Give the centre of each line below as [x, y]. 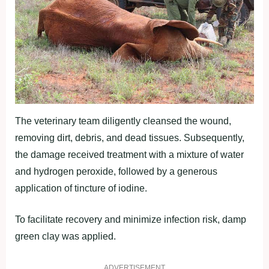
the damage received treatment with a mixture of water [129, 155]
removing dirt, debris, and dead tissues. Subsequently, [130, 138]
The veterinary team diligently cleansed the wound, [123, 121]
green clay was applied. [65, 237]
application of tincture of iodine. [81, 189]
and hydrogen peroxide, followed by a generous [116, 172]
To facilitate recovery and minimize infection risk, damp [131, 220]
